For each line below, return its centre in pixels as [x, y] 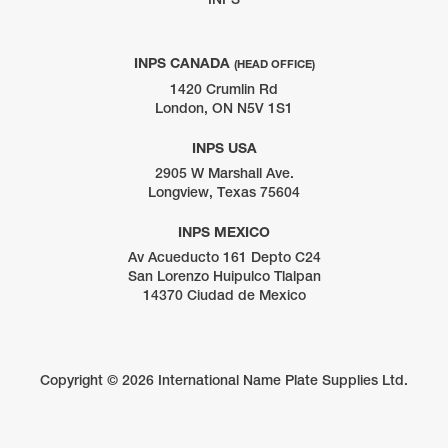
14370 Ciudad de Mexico [224, 295]
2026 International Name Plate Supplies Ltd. [265, 380]
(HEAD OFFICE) [274, 64]
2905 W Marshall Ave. [224, 173]
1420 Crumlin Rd [224, 89]
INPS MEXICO [224, 232]
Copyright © [81, 380]
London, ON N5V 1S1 [224, 108]
